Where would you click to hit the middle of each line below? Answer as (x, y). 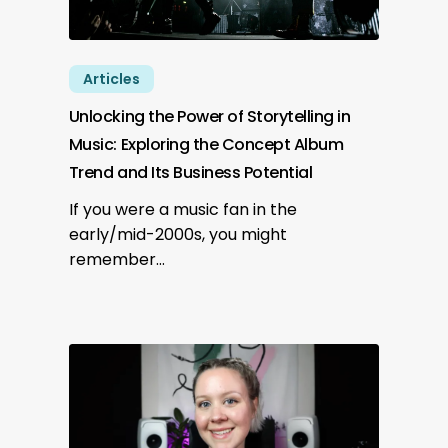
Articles (111, 78)
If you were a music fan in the (182, 209)
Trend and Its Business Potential (190, 172)
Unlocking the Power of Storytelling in (209, 116)
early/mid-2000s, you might (177, 234)
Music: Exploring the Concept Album (206, 144)
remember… (116, 259)
